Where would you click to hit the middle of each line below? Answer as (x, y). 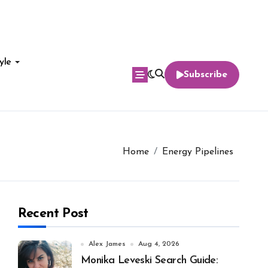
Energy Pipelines (198, 152)
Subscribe (205, 75)
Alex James (107, 244)
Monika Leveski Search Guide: (150, 261)
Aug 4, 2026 (159, 244)
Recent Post (53, 214)
